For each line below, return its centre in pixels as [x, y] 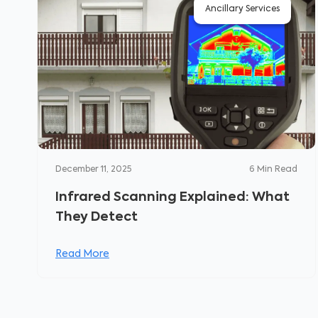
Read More [82, 254]
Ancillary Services [243, 9]
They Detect [97, 217]
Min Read [278, 170]
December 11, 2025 [93, 170]
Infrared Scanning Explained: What [172, 197]
